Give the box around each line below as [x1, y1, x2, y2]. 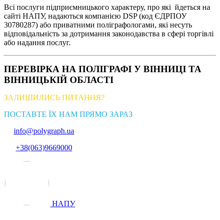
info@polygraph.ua [14, 126, 74, 135]
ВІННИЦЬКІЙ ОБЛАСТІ [4, 74, 113, 85]
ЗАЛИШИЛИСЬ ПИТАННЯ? [4, 93, 105, 102]
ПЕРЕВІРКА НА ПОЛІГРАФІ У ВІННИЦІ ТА [4, 63, 201, 74]
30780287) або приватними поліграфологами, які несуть [4, 20, 192, 29]
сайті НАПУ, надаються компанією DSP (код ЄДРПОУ [4, 11, 187, 20]
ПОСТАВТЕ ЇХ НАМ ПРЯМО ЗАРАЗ [4, 110, 133, 118]
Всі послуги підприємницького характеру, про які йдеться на [4, 2, 210, 11]
